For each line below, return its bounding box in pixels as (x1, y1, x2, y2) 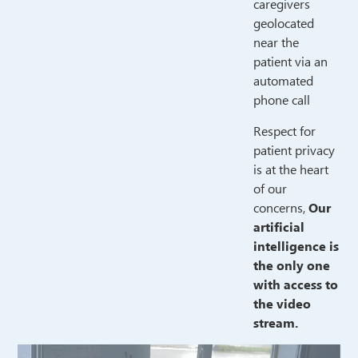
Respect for (253, 121, 316, 142)
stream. (253, 312, 298, 334)
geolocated (253, 14, 314, 35)
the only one (253, 255, 330, 276)
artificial (253, 217, 304, 238)
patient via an (253, 52, 328, 74)
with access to (253, 274, 338, 296)
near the (253, 33, 299, 54)
